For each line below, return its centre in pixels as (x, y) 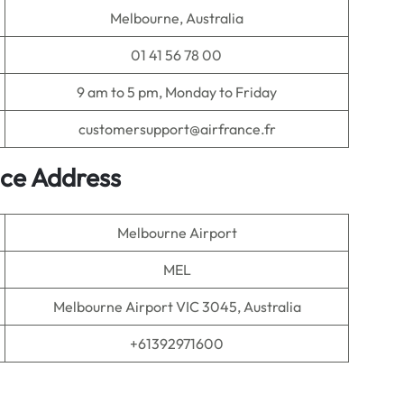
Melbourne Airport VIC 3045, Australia (177, 307)
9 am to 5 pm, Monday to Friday (177, 92)
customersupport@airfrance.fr (177, 129)
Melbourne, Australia (177, 18)
